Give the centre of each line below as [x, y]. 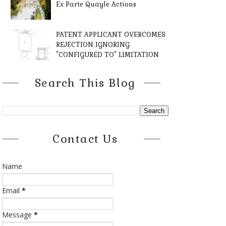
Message [18, 215]
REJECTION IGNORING [93, 45]
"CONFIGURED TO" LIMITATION [107, 55]
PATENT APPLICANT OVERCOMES [111, 35]
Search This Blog [85, 83]
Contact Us [85, 139]
